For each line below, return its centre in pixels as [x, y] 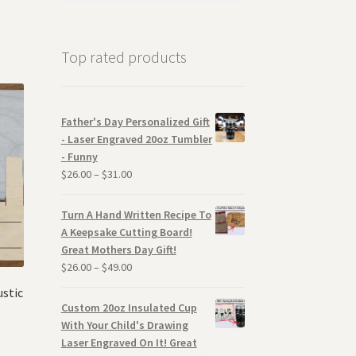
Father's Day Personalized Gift [135, 122]
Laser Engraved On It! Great [129, 343]
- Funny [79, 157]
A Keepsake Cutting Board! [126, 232]
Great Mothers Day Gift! [118, 250]
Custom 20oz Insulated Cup [129, 308]
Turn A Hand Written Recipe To [136, 215]
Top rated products [124, 56]
